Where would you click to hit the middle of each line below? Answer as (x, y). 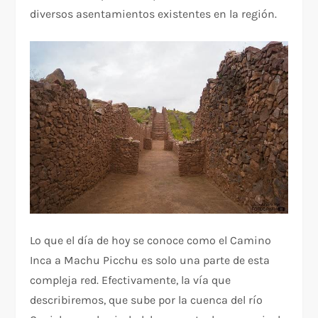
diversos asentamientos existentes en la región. (154, 14)
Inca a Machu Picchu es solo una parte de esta (150, 261)
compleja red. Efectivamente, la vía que (131, 280)
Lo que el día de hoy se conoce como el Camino (151, 241)
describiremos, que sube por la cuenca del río (147, 300)
